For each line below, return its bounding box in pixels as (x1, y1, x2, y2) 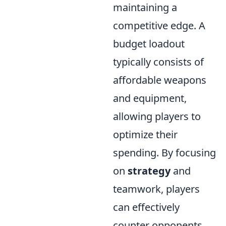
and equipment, (113, 91, 187, 105)
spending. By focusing (113, 146, 216, 159)
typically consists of (113, 55, 204, 69)
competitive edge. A (113, 19, 205, 32)
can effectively (113, 200, 180, 214)
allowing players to (113, 109, 201, 123)
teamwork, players (113, 182, 200, 196)
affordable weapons (113, 73, 206, 87)
